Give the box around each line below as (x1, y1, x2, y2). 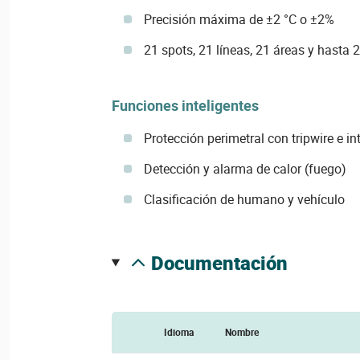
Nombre (224, 325, 259, 338)
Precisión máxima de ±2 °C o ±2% (143, 10, 334, 28)
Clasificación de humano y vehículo (143, 190, 345, 208)
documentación (163, 250, 288, 276)
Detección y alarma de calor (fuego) (143, 160, 346, 178)
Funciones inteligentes (111, 95, 259, 115)
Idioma (163, 325, 194, 338)
